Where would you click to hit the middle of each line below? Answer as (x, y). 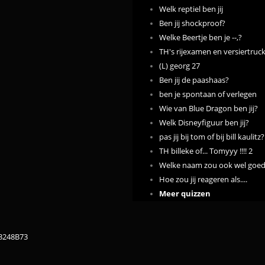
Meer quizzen (185, 193)
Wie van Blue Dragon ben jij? (209, 108)
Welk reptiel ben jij (191, 9)
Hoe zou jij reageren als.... (203, 179)
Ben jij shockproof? (192, 23)
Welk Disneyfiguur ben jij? (204, 122)
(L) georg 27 (180, 66)
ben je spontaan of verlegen (208, 94)
